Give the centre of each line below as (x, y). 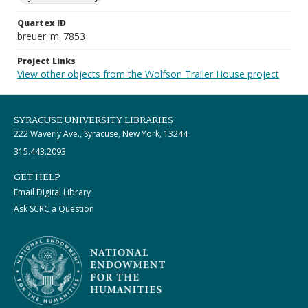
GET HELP (37, 177)
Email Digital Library (52, 192)
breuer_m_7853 (51, 36)
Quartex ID (42, 23)
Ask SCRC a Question (54, 209)
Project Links (46, 61)
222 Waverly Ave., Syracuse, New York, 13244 (101, 134)
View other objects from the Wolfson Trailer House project (148, 74)
